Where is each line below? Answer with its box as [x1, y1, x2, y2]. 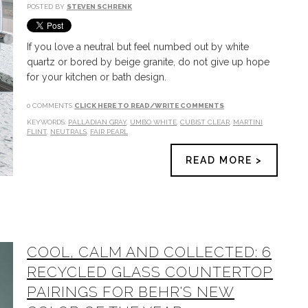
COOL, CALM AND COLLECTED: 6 [27, 243, 272, 261]
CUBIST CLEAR [180, 118, 230, 126]
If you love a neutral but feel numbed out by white [27, 41, 250, 52]
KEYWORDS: [27, 118, 69, 126]
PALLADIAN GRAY [68, 118, 127, 126]
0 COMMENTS [27, 102, 75, 109]
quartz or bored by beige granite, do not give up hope [27, 56, 270, 67]
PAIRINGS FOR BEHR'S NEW [27, 283, 235, 300]
